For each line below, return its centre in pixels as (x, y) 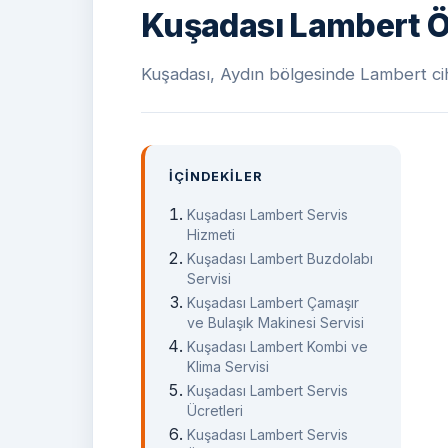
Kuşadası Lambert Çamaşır (273, 302)
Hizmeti (211, 234)
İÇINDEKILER (216, 177)
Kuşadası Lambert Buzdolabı (280, 258)
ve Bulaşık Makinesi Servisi (276, 322)
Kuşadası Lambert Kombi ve (278, 346)
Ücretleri (215, 410)
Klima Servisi (228, 366)
